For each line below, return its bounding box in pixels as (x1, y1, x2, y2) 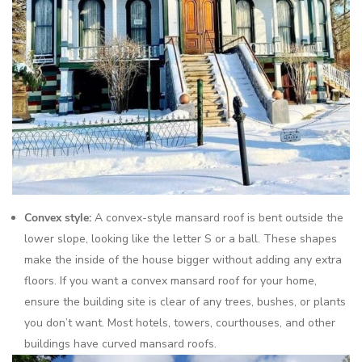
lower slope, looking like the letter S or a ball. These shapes (24, 231, 337, 247)
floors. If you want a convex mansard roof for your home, (24, 273, 317, 289)
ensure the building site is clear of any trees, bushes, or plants (24, 294, 346, 310)
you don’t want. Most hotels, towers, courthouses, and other (24, 315, 335, 331)
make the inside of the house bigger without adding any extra (24, 252, 342, 268)
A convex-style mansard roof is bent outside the (95, 210, 343, 226)
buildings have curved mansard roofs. (24, 336, 217, 352)
